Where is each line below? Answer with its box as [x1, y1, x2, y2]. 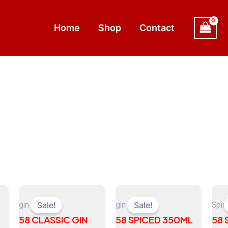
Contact [139, 22, 175, 33]
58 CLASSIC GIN [18, 213, 88, 225]
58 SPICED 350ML [115, 213, 193, 225]
